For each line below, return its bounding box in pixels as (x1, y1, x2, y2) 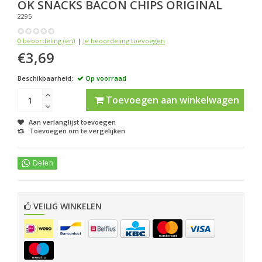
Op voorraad (84, 74, 126, 83)
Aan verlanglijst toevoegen (29, 118, 116, 127)
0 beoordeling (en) (18, 36, 75, 46)
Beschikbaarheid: (18, 74, 73, 83)
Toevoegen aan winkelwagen (104, 94, 240, 107)
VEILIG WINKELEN (31, 201, 102, 212)
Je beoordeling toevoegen (83, 36, 165, 46)
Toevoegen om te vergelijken (29, 126, 125, 136)
